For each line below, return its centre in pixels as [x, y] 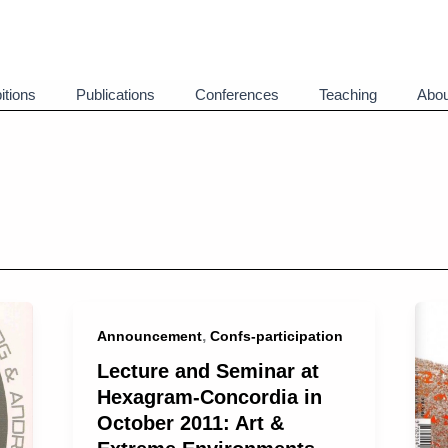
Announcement [150, 336]
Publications [115, 94]
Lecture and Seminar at [208, 370]
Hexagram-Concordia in [210, 396]
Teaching [348, 94]
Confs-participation [277, 336]
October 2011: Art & [191, 422]
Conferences [237, 94]
